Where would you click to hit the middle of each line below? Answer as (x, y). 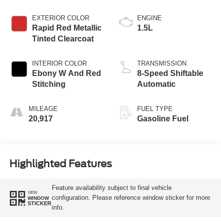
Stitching (49, 84)
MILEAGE (43, 109)
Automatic (156, 84)
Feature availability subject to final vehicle (111, 188)
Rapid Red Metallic (67, 28)
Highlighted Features (60, 164)
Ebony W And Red (66, 73)
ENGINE (149, 18)
